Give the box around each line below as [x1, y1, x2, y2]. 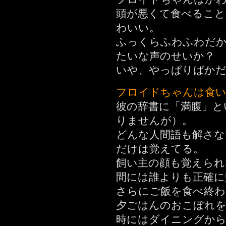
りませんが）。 [116, 115, 193, 126]
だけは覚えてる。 [116, 143, 204, 154]
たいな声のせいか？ [116, 50, 215, 62]
